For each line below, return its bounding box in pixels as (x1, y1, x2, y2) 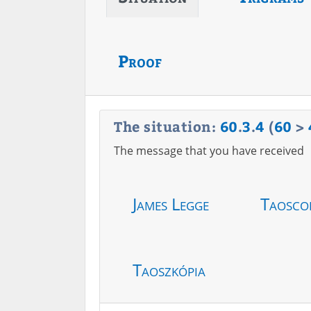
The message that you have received (114, 143, 304, 158)
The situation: (114, 117, 220, 135)
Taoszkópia (133, 258, 205, 281)
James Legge (133, 192, 209, 215)
